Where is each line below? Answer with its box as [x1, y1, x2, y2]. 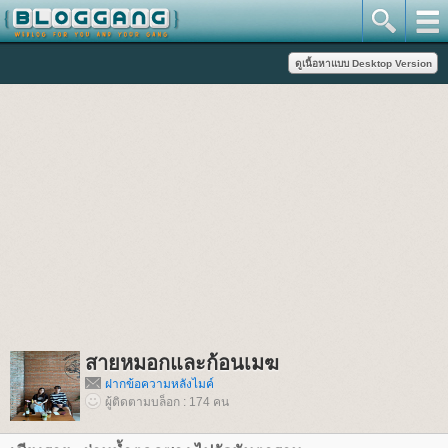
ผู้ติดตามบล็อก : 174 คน [105, 395, 229, 409]
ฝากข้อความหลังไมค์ [105, 377, 214, 391]
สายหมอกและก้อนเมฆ [85, 352, 279, 374]
